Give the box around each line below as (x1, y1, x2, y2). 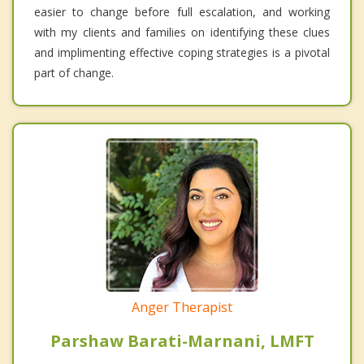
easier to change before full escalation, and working (34, 4, 330, 20)
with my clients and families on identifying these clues (34, 24, 330, 41)
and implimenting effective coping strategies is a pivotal (34, 45, 330, 61)
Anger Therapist (132, 298, 232, 317)
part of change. (34, 65, 114, 81)
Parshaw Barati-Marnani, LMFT (50, 330, 314, 353)
